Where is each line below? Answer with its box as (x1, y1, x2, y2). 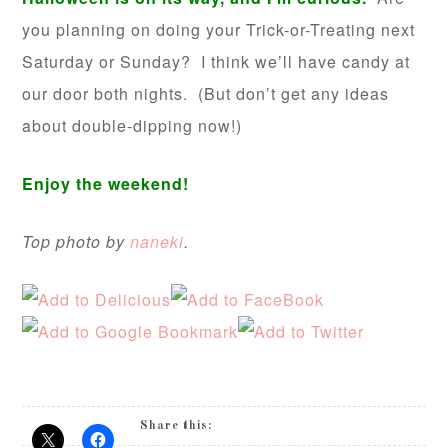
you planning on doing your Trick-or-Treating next (22, 18, 416, 42)
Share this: (140, 420, 213, 433)
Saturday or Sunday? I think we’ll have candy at (22, 50, 411, 74)
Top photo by (22, 230, 131, 254)
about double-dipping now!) (22, 114, 243, 138)
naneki (130, 230, 185, 254)
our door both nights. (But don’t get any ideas (22, 82, 390, 106)
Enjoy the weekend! (22, 172, 190, 196)
